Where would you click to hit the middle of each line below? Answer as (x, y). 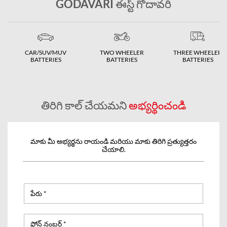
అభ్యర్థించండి (157, 105)
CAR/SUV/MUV (46, 52)
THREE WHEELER (198, 52)
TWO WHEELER (122, 52)
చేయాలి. (113, 149)
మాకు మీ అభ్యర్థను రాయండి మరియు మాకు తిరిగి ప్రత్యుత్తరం (113, 141)
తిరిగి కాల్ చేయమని (85, 105)
